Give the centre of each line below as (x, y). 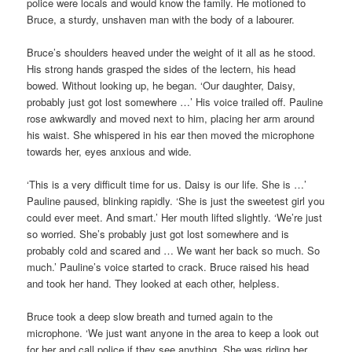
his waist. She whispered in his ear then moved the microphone (171, 135)
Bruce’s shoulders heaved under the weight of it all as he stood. (172, 53)
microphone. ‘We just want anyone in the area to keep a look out (173, 333)
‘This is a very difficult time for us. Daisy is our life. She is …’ (167, 185)
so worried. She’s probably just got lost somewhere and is (158, 234)
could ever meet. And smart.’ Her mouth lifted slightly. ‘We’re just (175, 218)
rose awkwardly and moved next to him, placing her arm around (171, 119)
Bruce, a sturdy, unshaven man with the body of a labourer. (161, 20)
